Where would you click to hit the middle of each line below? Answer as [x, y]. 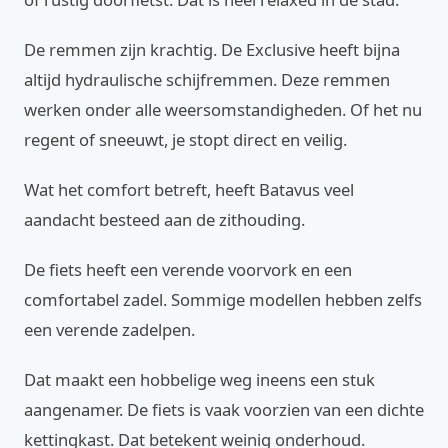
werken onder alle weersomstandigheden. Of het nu [223, 109]
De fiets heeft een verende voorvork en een [188, 269]
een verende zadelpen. [109, 329]
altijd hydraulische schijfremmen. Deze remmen [207, 79]
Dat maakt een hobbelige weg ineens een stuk [199, 379]
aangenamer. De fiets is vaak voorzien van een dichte [224, 409]
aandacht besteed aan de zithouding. [164, 219]
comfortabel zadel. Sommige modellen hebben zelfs [223, 299]
